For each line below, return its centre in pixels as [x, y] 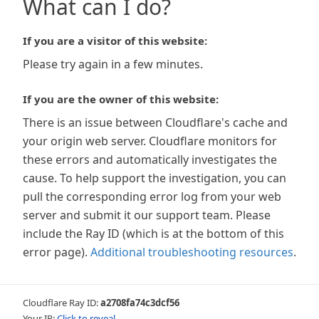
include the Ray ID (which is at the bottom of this [153, 234]
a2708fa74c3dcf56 [140, 303]
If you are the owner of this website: [121, 99]
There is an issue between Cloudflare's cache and [155, 122]
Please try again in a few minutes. [113, 64]
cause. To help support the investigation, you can [155, 178]
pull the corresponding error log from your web [152, 197]
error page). [55, 252]
